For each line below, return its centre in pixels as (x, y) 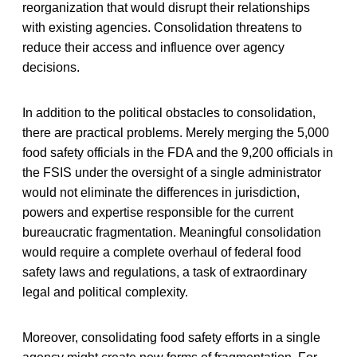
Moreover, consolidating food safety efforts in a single (171, 337)
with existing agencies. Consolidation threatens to (162, 27)
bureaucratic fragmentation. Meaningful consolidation (172, 232)
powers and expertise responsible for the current (158, 212)
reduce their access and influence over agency (153, 47)
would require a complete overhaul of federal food (162, 252)
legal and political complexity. (105, 292)
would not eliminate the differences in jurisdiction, (161, 192)
